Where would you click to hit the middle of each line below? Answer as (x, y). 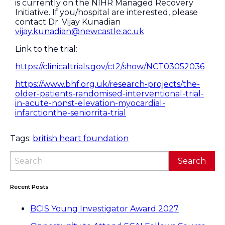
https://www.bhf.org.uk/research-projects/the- (107, 84)
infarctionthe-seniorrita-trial (71, 113)
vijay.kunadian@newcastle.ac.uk (80, 31)
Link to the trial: (46, 49)
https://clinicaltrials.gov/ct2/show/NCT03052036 (110, 67)
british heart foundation (81, 138)
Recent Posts (29, 187)
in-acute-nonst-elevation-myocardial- (90, 103)
